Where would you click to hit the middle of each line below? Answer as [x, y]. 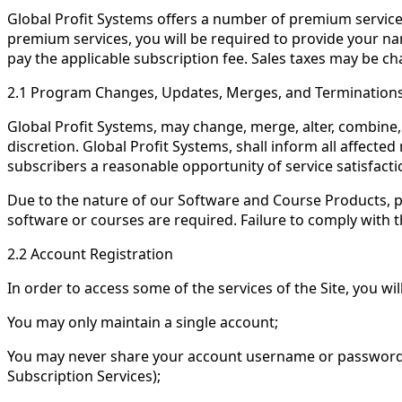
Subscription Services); [84, 376]
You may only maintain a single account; [143, 322]
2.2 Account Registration [90, 254]
